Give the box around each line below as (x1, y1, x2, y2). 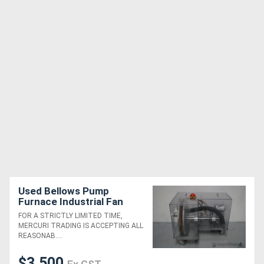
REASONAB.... (18, 232, 62, 240)
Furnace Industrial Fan (18, 196, 123, 208)
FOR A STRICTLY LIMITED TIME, (18, 212, 123, 220)
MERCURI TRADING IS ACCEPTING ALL (18, 222, 143, 230)
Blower (18, 206, 51, 219)
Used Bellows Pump (18, 185, 109, 197)
